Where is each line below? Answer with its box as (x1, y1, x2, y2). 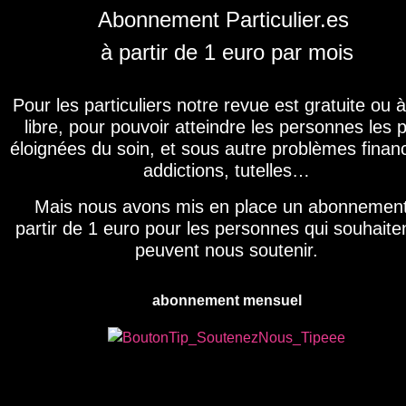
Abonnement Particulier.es (98, 7, 355, 32)
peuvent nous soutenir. (135, 240, 318, 260)
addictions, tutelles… (143, 160, 310, 180)
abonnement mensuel (151, 293, 302, 308)
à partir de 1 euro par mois (100, 40, 353, 64)
